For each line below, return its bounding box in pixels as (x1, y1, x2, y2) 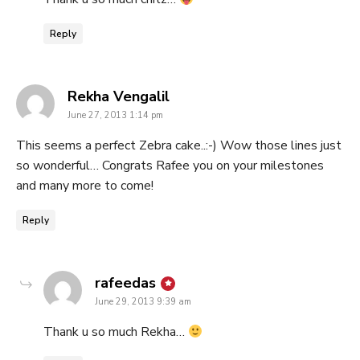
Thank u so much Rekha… (43, 323, 188, 342)
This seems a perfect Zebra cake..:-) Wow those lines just (16, 137, 342, 155)
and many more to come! (16, 177, 153, 195)
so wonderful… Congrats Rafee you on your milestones (16, 157, 324, 175)
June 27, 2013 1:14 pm (67, 109, 163, 122)
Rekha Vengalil (67, 87, 170, 107)
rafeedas (95, 273, 156, 293)
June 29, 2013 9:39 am (95, 296, 191, 309)
